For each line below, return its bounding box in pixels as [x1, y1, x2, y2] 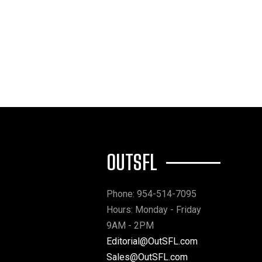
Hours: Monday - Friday [106, 204, 201, 215]
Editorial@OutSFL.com [106, 236, 198, 247]
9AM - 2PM [106, 220, 154, 231]
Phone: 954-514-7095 [106, 188, 196, 199]
